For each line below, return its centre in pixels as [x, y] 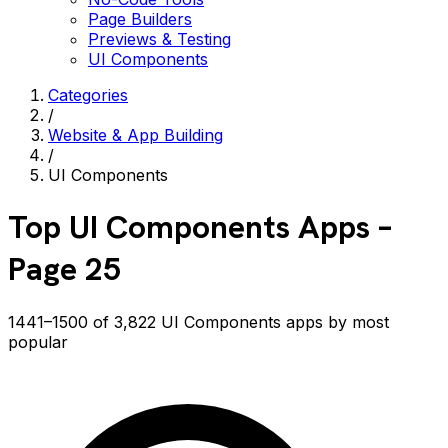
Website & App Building [135, 134]
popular [38, 341]
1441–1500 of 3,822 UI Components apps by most [198, 321]
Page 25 [64, 269]
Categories [88, 94]
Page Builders [140, 18]
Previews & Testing [159, 38]
